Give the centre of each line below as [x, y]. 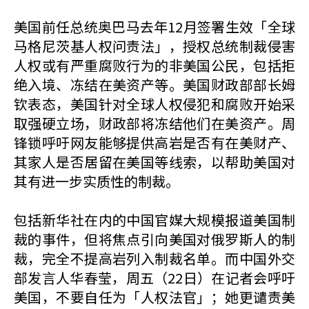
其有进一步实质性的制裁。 [97, 181]
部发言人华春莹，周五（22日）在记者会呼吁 [154, 278]
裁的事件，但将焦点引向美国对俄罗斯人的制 [154, 239]
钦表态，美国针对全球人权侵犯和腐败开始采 [154, 104]
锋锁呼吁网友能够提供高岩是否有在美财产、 [154, 142]
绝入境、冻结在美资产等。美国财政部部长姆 [154, 84]
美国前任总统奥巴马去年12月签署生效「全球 [154, 27]
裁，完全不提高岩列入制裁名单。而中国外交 [154, 258]
